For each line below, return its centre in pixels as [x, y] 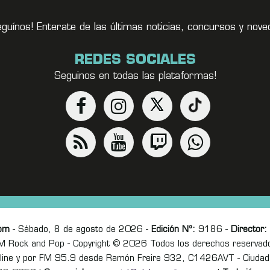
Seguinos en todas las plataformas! [135, 76]
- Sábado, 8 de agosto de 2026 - [80, 230]
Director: [249, 230]
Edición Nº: [173, 230]
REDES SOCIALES [135, 60]
